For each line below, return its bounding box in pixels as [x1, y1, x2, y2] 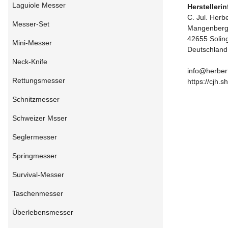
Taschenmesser [12, 189, 63, 198]
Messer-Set [12, 20, 49, 28]
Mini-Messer [12, 39, 52, 47]
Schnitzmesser [12, 95, 60, 104]
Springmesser [12, 152, 57, 160]
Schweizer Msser [12, 114, 67, 123]
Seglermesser [12, 133, 57, 141]
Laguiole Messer [12, 1, 66, 10]
